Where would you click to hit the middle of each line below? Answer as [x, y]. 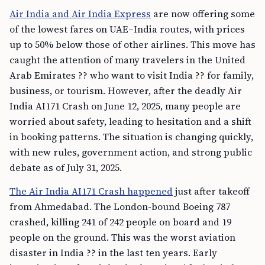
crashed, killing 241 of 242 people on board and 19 [120, 222]
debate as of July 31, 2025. [66, 167]
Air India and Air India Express [80, 13]
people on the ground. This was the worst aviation [122, 237]
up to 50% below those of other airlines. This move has [132, 44]
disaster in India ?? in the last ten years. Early [113, 252]
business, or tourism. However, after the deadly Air [126, 90]
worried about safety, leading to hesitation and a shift [130, 121]
